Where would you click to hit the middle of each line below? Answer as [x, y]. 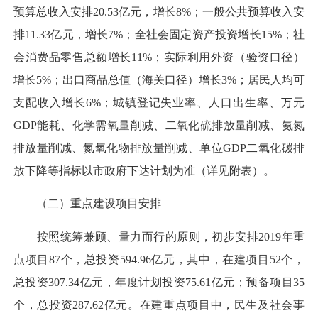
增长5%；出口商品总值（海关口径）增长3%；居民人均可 [159, 80]
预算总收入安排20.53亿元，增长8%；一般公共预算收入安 [159, 12]
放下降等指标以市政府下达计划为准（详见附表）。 [144, 171]
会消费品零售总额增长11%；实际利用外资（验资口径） [159, 57]
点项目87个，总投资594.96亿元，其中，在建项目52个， [159, 259]
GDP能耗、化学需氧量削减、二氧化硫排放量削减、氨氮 [159, 126]
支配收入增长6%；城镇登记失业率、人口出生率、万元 [159, 103]
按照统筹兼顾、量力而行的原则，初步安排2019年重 [159, 236]
